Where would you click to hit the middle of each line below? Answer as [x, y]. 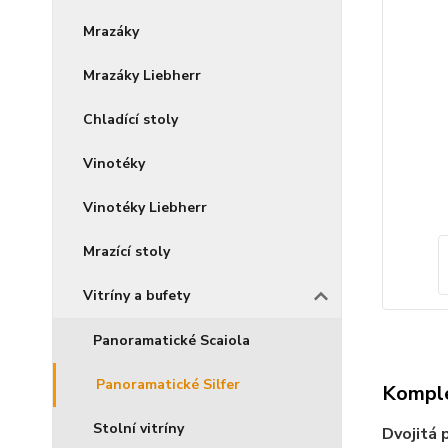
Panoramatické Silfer [168, 384]
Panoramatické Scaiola [171, 340]
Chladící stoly [130, 119]
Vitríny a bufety [136, 295]
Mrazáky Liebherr [142, 75]
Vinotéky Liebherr [145, 207]
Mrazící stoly [126, 251]
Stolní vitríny [138, 428]
